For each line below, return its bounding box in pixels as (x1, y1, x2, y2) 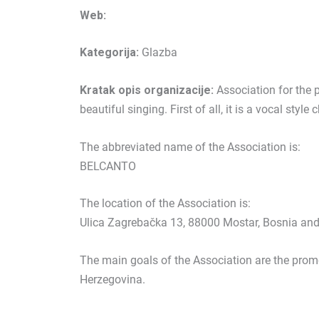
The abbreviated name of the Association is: (80, 140, 300, 154)
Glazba (139, 46, 177, 60)
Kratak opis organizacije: (80, 83, 214, 97)
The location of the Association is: (80, 197, 251, 211)
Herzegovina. (80, 272, 145, 286)
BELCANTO (80, 159, 136, 173)
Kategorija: (80, 46, 139, 60)
